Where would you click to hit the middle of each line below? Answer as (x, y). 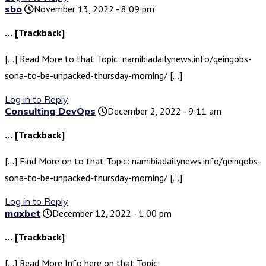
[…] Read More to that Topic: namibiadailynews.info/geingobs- (128, 59)
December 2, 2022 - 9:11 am (164, 111)
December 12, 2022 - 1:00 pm (112, 213)
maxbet (23, 213)
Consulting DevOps (50, 111)
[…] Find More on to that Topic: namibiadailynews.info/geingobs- (133, 161)
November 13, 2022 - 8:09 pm (94, 9)
